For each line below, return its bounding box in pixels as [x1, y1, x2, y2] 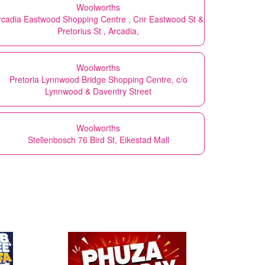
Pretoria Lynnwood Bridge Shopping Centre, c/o [9, 73, 188, 85]
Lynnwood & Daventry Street [45, 85, 151, 97]
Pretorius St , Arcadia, [57, 24, 139, 37]
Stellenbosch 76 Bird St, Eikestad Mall [27, 133, 169, 146]
